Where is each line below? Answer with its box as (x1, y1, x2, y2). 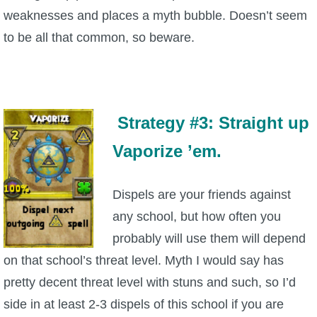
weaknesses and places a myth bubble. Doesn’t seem (4, 8, 307, 23)
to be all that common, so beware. (4, 30, 195, 45)
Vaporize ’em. (113, 141, 226, 161)
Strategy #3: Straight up (117, 113, 309, 132)
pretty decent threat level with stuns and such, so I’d (4, 275, 296, 289)
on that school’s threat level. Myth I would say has (4, 253, 284, 267)
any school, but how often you (113, 209, 281, 224)
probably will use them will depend (113, 231, 306, 246)
